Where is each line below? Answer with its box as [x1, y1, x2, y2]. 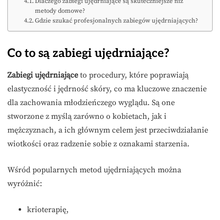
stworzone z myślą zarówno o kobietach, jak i [7, 111, 166, 122]
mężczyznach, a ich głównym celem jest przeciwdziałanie [7, 125, 208, 136]
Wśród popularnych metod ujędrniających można [7, 165, 181, 175]
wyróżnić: [7, 179, 42, 189]
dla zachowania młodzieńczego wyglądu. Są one [7, 98, 175, 108]
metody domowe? [35, 7, 85, 15]
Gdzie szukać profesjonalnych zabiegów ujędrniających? [35, 17, 198, 25]
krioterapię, [27, 205, 69, 215]
